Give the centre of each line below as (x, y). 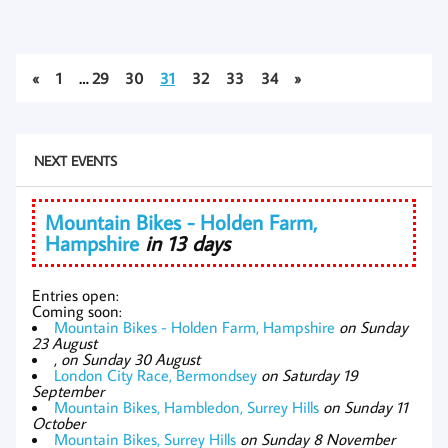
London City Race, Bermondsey (155, 375)
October (58, 423)
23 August (64, 343)
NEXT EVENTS (75, 160)
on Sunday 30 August (130, 359)
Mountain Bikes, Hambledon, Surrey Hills (186, 407)
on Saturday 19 (309, 375)
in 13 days (187, 243)
